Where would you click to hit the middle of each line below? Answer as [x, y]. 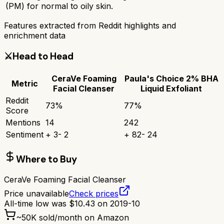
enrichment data [35, 36]
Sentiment [24, 134]
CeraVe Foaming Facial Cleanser [65, 180]
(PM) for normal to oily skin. [59, 6]
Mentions [23, 122]
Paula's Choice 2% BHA [171, 78]
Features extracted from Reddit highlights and [90, 26]
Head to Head [43, 56]
